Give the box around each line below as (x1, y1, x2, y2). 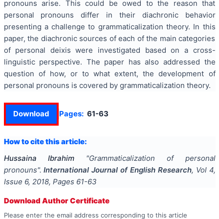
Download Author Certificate (3, 196, 109, 206)
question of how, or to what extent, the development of (3, 69, 216, 79)
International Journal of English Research (44, 165, 192, 175)
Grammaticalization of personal (89, 153, 216, 163)
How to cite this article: (3, 137, 87, 147)
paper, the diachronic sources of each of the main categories (3, 34, 216, 44)
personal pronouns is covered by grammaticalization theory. (3, 81, 211, 90)
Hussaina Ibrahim (3, 153, 75, 163)
